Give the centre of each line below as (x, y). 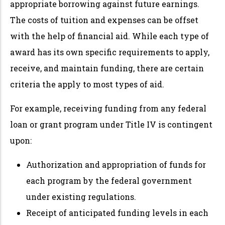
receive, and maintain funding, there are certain (107, 68)
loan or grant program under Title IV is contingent (111, 125)
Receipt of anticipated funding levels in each (117, 213)
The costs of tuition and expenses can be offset (104, 20)
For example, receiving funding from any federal (108, 108)
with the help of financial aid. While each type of (109, 36)
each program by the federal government (109, 181)
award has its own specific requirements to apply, (110, 52)
